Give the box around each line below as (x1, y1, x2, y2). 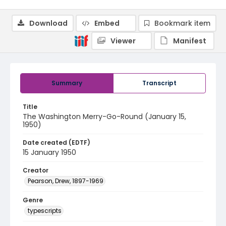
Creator (23, 166, 48, 175)
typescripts (28, 206, 62, 215)
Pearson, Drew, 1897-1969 (28, 177, 103, 185)
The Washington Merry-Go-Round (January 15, (23, 111, 186, 122)
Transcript (142, 79, 177, 87)
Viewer (110, 36, 136, 46)
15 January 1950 (23, 147, 76, 157)
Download (29, 18, 68, 28)
